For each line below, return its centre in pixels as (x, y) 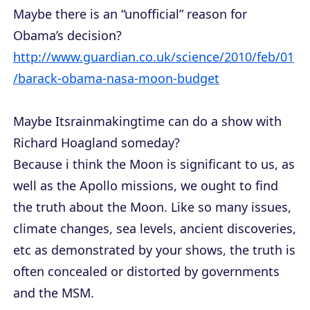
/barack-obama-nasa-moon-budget (116, 79)
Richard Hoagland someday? (97, 143)
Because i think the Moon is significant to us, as (154, 164)
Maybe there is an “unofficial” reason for (130, 14)
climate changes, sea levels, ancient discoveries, (155, 229)
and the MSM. (54, 293)
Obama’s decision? (67, 36)
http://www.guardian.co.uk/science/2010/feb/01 (154, 57)
